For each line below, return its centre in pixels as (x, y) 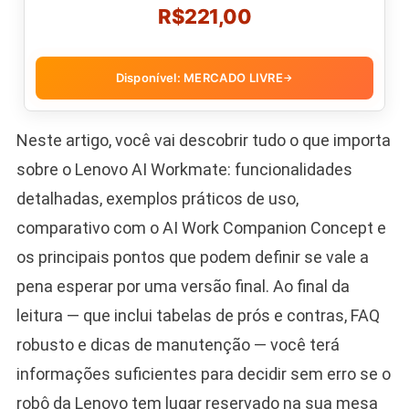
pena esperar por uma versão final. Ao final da (183, 286)
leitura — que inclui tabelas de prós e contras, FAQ (198, 315)
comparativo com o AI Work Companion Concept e (201, 227)
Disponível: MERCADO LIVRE (199, 77)
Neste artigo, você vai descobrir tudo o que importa (203, 140)
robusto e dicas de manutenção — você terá (178, 344)
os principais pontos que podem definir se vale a (192, 257)
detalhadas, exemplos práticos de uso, (157, 198)
